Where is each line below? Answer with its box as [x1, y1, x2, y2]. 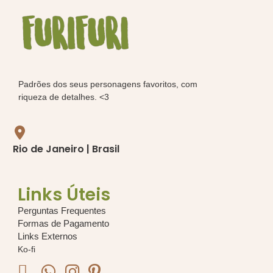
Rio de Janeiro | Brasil [13, 141, 119, 156]
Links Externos [18, 231, 77, 241]
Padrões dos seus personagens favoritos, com [18, 79, 197, 90]
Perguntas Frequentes [18, 205, 106, 216]
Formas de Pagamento [18, 218, 109, 229]
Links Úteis [18, 182, 110, 207]
